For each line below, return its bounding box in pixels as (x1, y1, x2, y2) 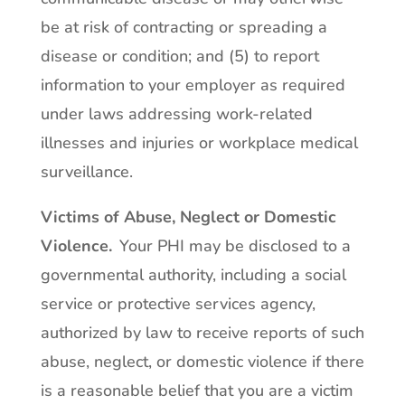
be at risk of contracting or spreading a (40, 16, 327, 38)
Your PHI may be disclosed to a (111, 235, 351, 257)
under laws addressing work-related (40, 103, 313, 125)
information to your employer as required (40, 74, 345, 96)
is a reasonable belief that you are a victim (40, 380, 353, 401)
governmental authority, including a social (40, 264, 346, 286)
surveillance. (40, 161, 133, 183)
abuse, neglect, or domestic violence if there (40, 351, 364, 372)
